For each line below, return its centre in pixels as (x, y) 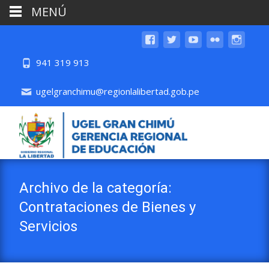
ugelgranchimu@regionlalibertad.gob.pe (116, 91)
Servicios (48, 226)
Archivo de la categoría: (95, 188)
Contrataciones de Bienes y (107, 207)
